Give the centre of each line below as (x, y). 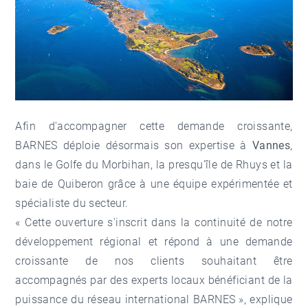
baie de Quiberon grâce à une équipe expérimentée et (154, 184)
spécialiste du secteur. (72, 203)
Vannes (271, 145)
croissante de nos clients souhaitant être (154, 261)
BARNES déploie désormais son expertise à (134, 145)
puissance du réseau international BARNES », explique (154, 299)
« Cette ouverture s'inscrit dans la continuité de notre (154, 222)
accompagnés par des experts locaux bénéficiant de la (154, 280)
